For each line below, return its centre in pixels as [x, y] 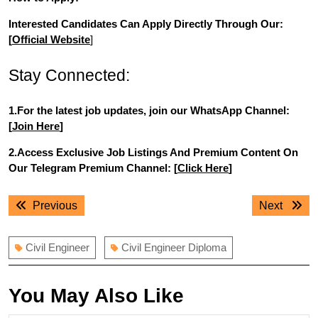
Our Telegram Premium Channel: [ [93, 168]
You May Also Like [96, 295]
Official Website [51, 39]
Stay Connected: [69, 75]
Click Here [203, 168]
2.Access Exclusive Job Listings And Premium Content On [153, 152]
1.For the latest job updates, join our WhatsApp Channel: [149, 110]
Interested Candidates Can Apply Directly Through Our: [146, 23]
